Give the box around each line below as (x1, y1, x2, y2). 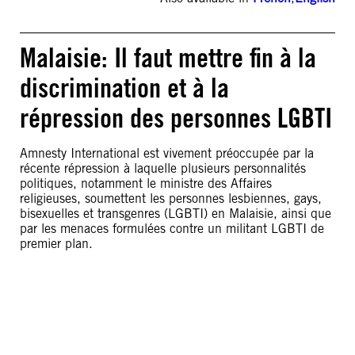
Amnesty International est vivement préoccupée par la (20, 146, 314, 161)
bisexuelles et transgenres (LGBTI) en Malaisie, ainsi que (20, 206, 331, 221)
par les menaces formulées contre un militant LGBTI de (20, 221, 324, 236)
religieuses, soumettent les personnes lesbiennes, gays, (20, 191, 322, 206)
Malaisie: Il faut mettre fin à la (20, 41, 316, 74)
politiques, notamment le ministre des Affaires (20, 176, 272, 191)
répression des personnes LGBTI (20, 101, 332, 134)
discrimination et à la (20, 71, 229, 104)
